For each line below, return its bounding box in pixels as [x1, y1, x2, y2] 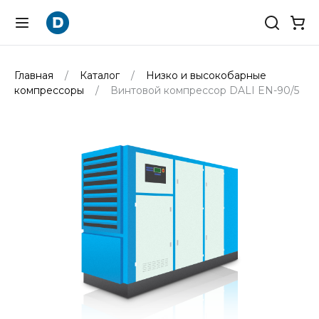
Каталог [77, 69, 122, 82]
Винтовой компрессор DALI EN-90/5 [108, 84, 299, 97]
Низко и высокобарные [143, 69, 266, 82]
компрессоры [14, 84, 87, 97]
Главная [14, 69, 56, 82]
